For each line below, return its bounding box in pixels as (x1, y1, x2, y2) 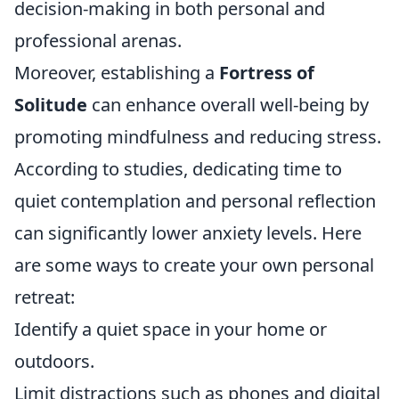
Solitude (14, 92, 87, 117)
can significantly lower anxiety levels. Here (14, 220, 362, 245)
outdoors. (14, 348, 94, 373)
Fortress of (219, 60, 314, 85)
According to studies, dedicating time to (14, 156, 342, 181)
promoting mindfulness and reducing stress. (14, 124, 381, 149)
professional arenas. (14, 28, 182, 53)
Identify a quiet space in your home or (14, 316, 327, 341)
